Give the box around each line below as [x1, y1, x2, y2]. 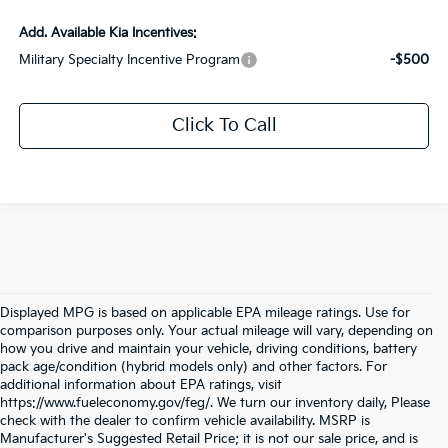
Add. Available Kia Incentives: [19, 25, 198, 42]
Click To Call [171, 115, 277, 137]
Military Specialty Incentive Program [19, 52, 241, 69]
